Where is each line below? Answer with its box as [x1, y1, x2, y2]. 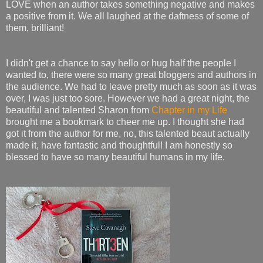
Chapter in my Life [151, 104, 227, 115]
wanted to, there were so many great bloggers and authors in [6, 69, 257, 80]
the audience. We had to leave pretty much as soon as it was [6, 81, 257, 92]
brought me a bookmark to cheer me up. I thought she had [6, 116, 244, 127]
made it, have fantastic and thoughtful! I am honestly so [6, 140, 232, 150]
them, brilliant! [6, 22, 64, 33]
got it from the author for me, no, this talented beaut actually [6, 128, 249, 139]
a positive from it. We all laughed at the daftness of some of [6, 11, 249, 21]
